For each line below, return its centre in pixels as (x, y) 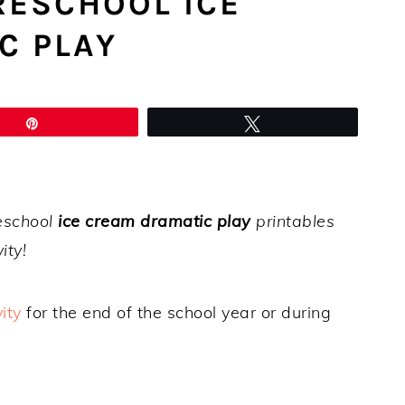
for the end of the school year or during (176, 312)
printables (292, 221)
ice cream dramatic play (155, 221)
